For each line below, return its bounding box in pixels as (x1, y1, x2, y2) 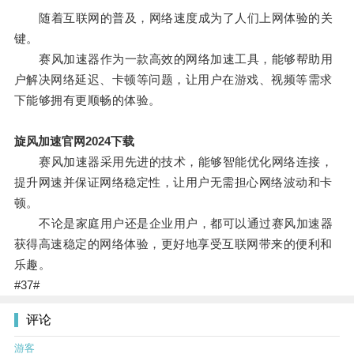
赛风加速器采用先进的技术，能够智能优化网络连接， (13, 155, 333, 169)
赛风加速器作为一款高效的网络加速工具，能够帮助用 (13, 52, 333, 66)
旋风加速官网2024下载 (13, 134, 134, 149)
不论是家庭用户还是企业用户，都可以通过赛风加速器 (13, 217, 333, 231)
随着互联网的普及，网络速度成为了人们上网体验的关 (13, 11, 333, 25)
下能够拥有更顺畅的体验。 (13, 93, 161, 107)
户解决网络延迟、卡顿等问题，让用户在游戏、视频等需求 (13, 73, 333, 87)
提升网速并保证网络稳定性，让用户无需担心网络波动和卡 (13, 175, 333, 190)
